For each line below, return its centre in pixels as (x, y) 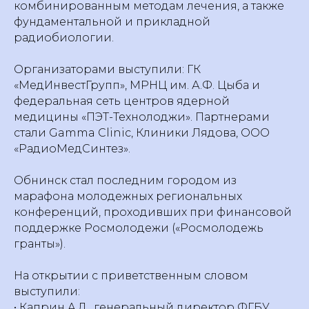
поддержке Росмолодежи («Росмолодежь (139, 228)
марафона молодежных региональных (128, 196)
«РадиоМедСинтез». (72, 149)
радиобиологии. (64, 38)
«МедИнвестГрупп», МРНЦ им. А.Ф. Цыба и (137, 85)
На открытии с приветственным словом (131, 276)
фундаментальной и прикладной (112, 22)
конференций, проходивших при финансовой (153, 212)
